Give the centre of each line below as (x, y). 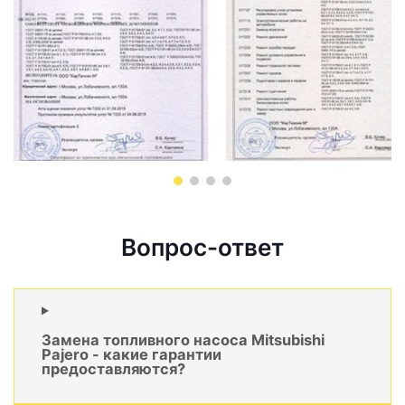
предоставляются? (113, 368)
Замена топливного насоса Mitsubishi (183, 339)
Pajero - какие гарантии (132, 354)
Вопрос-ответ (202, 248)
